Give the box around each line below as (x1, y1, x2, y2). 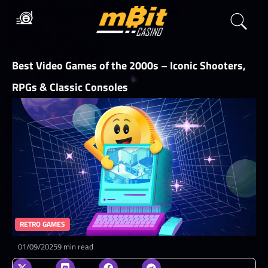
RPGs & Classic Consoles (12, 79, 128, 95)
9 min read (57, 240, 93, 252)
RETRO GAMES (20, 218, 65, 230)
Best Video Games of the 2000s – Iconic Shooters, (12, 57, 246, 74)
